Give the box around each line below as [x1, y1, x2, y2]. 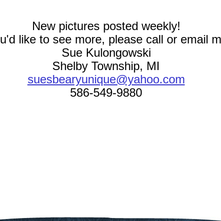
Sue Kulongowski [61, 46, 151, 59]
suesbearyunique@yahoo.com [27, 73, 185, 86]
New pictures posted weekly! [32, 19, 181, 33]
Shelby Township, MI [52, 59, 160, 73]
